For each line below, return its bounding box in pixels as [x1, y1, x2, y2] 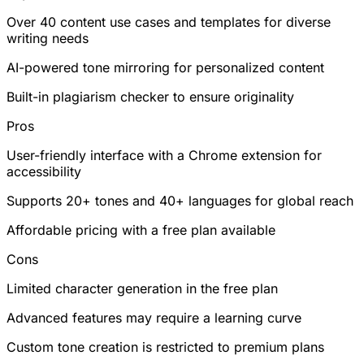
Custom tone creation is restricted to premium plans [6, 338, 324, 355]
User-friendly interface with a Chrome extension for [6, 146, 322, 163]
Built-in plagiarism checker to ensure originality [6, 88, 294, 105]
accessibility [6, 162, 81, 180]
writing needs [6, 29, 89, 46]
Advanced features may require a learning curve [6, 309, 301, 326]
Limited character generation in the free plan [6, 279, 278, 297]
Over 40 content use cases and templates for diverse [6, 13, 331, 30]
